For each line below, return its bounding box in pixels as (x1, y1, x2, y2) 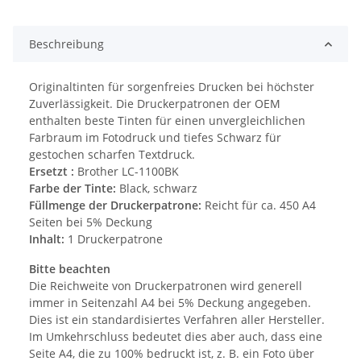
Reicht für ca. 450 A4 (205, 197, 316, 214)
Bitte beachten (29, 261, 110, 277)
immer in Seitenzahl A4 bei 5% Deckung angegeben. (29, 295, 311, 311)
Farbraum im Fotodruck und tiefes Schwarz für (29, 130, 281, 146)
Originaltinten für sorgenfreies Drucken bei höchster (29, 79, 314, 95)
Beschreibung (29, 36, 104, 52)
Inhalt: (29, 231, 68, 247)
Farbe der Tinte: (29, 180, 119, 197)
